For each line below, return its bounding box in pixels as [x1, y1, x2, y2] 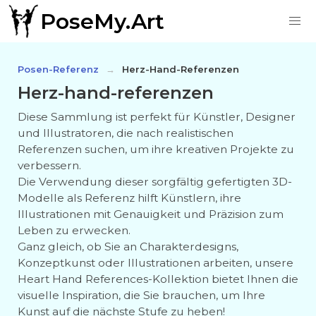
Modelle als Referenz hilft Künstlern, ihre [18, 191, 241, 205]
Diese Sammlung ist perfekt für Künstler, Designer [18, 110, 296, 123]
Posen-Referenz [18, 63, 99, 75]
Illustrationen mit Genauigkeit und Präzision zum [18, 207, 284, 221]
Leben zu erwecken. [18, 224, 130, 237]
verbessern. [18, 159, 81, 172]
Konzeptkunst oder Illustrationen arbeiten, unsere [18, 256, 293, 269]
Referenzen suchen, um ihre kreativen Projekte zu [18, 142, 294, 156]
